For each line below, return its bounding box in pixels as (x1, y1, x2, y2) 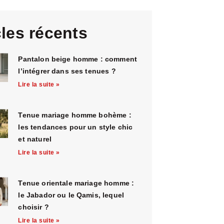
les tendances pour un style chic (18, 122, 133, 131)
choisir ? (18, 202, 49, 211)
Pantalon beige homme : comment (18, 54, 137, 63)
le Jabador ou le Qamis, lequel (18, 190, 124, 199)
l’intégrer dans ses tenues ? (18, 66, 116, 75)
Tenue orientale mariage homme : (18, 178, 134, 187)
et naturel (18, 134, 51, 143)
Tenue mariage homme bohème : (18, 110, 131, 119)
